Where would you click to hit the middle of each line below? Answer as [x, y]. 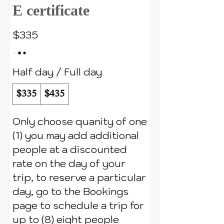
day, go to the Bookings [70, 191]
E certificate [51, 10]
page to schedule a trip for [78, 205]
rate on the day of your [69, 163]
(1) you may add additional [76, 135]
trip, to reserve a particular [79, 177]
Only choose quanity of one [80, 121]
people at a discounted [70, 149]
